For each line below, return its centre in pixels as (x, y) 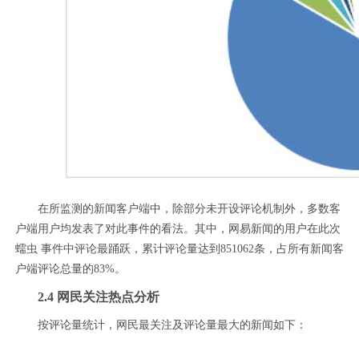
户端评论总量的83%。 (70, 268)
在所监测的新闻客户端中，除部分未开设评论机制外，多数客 (189, 208)
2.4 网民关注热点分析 (98, 296)
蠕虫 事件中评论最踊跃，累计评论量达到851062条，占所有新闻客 (179, 248)
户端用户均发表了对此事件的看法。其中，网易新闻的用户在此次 (177, 228)
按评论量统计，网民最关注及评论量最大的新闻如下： (172, 325)
